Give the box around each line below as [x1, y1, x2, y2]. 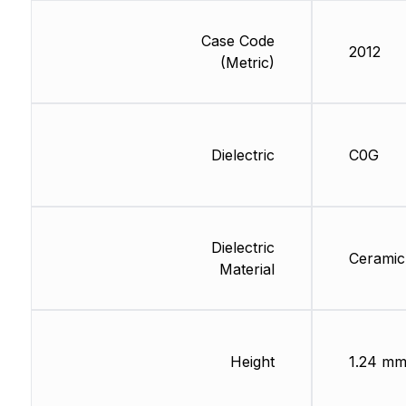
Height [229, 353, 275, 371]
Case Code [200, 32, 275, 50]
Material [218, 260, 275, 278]
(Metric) [219, 53, 275, 72]
